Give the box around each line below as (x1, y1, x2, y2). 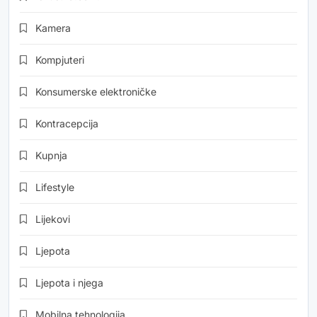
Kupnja (35, 149, 67, 162)
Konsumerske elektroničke (35, 86, 156, 98)
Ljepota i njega (35, 277, 103, 289)
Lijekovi (35, 213, 70, 226)
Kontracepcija (35, 117, 98, 130)
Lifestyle (35, 181, 74, 194)
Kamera (35, 22, 71, 35)
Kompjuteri (35, 54, 84, 67)
